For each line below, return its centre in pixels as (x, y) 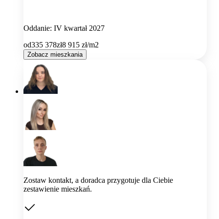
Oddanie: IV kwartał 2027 (64, 28)
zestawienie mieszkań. (58, 189)
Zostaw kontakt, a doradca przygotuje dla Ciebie (98, 180)
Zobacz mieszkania (55, 55)
